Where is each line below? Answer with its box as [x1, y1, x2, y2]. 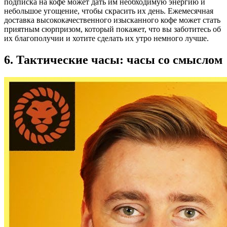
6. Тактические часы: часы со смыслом [4, 53, 222, 67]
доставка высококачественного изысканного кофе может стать [4, 16, 220, 25]
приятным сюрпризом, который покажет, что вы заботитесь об [4, 25, 221, 34]
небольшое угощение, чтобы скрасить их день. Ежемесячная [4, 7, 213, 16]
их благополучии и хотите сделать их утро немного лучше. [4, 34, 209, 43]
